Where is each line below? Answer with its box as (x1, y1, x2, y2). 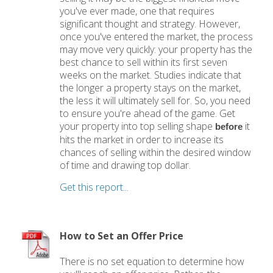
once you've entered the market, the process (60, 30, 253, 44)
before (215, 122, 243, 132)
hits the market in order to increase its (60, 133, 224, 147)
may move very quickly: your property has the (60, 43, 253, 57)
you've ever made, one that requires (60, 4, 215, 18)
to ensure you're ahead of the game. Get (60, 107, 236, 121)
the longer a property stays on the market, (60, 81, 241, 95)
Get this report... (60, 180, 129, 194)
